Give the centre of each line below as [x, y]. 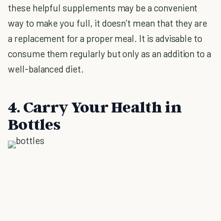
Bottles [34, 124]
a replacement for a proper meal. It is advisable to [105, 38]
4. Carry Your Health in [95, 107]
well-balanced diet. [46, 69]
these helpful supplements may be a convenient [103, 8]
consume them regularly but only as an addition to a [110, 54]
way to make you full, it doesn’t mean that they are [108, 23]
